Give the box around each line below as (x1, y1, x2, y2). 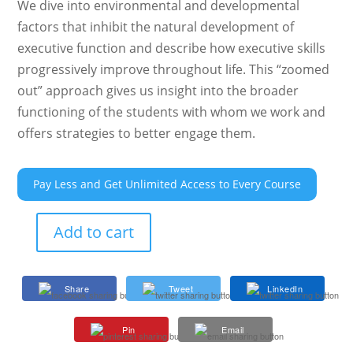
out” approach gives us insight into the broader (17, 81, 299, 99)
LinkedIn (267, 281, 303, 295)
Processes (17, 305, 69, 321)
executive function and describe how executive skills (17, 39, 326, 57)
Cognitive (17, 287, 66, 303)
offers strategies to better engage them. (17, 124, 256, 142)
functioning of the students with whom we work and (17, 102, 326, 121)
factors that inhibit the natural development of (17, 17, 295, 35)
